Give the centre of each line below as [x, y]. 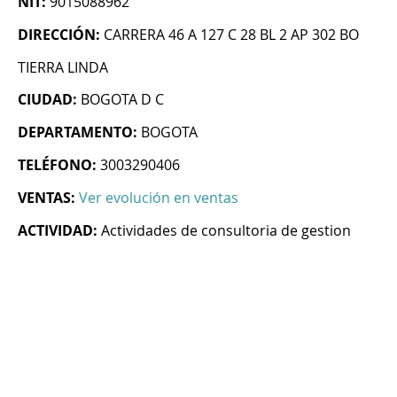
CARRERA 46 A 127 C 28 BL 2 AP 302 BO [231, 35]
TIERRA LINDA [63, 68]
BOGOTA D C [122, 100]
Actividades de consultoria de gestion [226, 231]
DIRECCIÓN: [59, 35]
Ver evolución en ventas [159, 198]
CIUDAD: [47, 100]
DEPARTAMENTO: [78, 132]
